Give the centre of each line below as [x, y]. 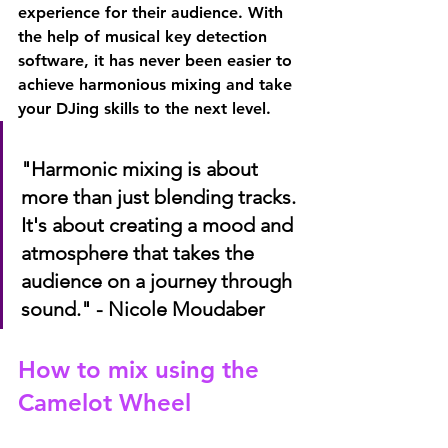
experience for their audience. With [153, 12]
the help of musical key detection [145, 36]
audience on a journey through [159, 281]
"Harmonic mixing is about [142, 169]
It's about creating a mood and [159, 225]
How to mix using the [142, 369]
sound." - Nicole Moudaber [143, 309]
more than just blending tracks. [161, 197]
